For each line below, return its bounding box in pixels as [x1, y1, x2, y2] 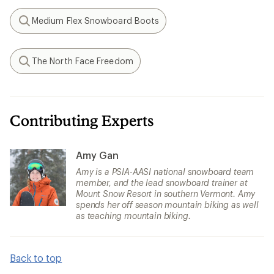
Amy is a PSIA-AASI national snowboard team [76, 166, 254, 177]
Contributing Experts [10, 111, 154, 129]
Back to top [10, 252, 62, 264]
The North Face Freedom [32, 56, 133, 66]
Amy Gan [76, 149, 119, 161]
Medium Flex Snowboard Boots [32, 15, 160, 26]
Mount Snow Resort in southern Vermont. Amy [76, 188, 256, 199]
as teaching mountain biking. [76, 210, 191, 221]
